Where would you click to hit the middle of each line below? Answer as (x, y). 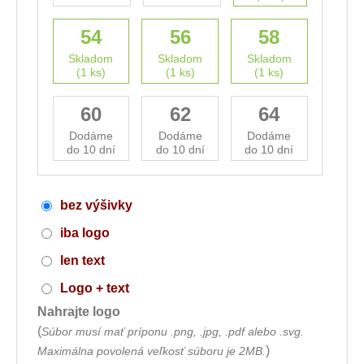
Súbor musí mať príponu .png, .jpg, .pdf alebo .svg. (173, 331)
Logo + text (95, 288)
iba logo (85, 233)
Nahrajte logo (79, 312)
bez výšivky (96, 205)
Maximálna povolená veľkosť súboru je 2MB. (152, 351)
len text (82, 260)
